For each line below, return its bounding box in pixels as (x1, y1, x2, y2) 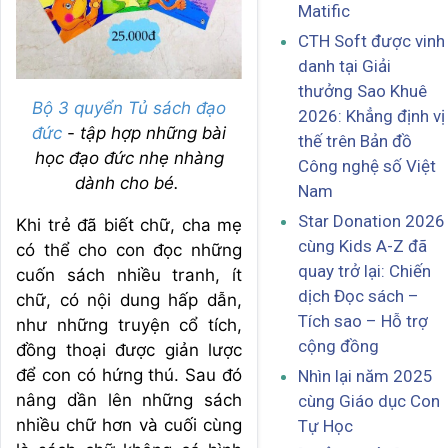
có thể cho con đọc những (16, 240, 242, 261)
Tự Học (298, 416, 353, 437)
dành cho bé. (74, 173, 184, 194)
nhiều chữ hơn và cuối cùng (16, 415, 242, 436)
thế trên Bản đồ (298, 131, 412, 152)
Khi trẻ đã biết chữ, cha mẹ (16, 215, 242, 236)
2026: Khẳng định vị (298, 106, 445, 127)
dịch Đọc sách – (298, 286, 419, 307)
